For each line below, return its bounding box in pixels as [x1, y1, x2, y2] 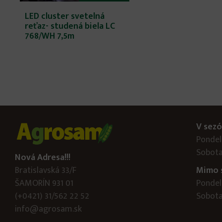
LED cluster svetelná [25, 9, 105, 24]
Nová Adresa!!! [15, 150, 70, 166]
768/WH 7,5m [25, 29, 74, 44]
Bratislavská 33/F [15, 163, 76, 178]
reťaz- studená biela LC [25, 19, 115, 34]
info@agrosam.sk [15, 202, 82, 217]
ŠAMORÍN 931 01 [15, 176, 73, 191]
